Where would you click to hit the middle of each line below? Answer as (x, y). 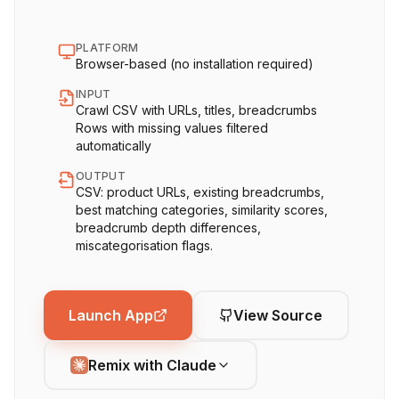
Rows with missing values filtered (172, 128)
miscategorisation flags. (144, 245)
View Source (278, 315)
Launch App (111, 315)
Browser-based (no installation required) (195, 64)
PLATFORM (107, 48)
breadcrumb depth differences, (168, 228)
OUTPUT (101, 176)
